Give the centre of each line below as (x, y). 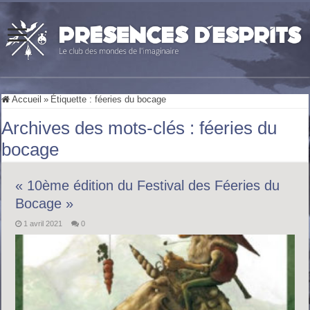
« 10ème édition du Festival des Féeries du (148, 185)
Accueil (26, 99)
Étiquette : (73, 99)
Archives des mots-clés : (101, 128)
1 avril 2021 (43, 223)
